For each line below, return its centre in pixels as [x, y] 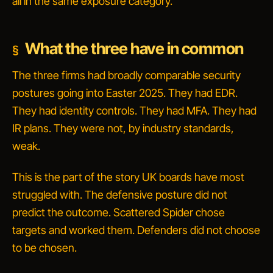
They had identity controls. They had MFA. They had [134, 111]
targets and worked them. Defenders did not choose [136, 230]
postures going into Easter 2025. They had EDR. [125, 93]
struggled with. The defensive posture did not [120, 195]
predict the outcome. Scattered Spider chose [119, 212]
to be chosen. [44, 248]
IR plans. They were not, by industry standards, [123, 128]
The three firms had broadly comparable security [126, 75]
